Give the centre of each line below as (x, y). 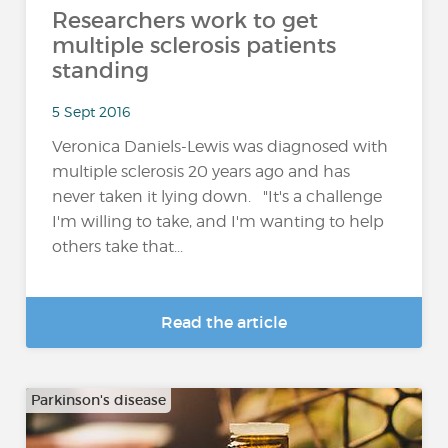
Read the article (224, 322)
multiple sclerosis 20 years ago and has (201, 172)
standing (101, 70)
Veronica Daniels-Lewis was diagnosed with (220, 147)
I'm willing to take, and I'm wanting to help (218, 222)
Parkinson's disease (99, 400)
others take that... (118, 247)
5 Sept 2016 (91, 111)
